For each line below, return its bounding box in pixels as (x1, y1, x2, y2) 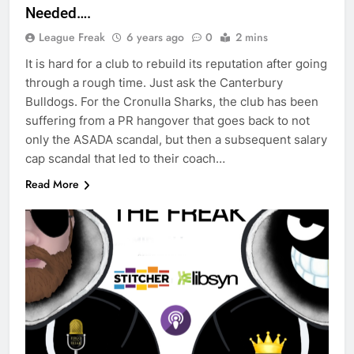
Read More (25, 176, 79, 193)
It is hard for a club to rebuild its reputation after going (25, 56, 327, 72)
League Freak (39, 29, 105, 46)
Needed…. (25, 4, 91, 23)
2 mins (235, 29, 268, 46)
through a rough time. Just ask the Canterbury (25, 75, 283, 91)
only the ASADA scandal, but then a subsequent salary (25, 132, 327, 148)
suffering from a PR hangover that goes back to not (25, 113, 310, 129)
